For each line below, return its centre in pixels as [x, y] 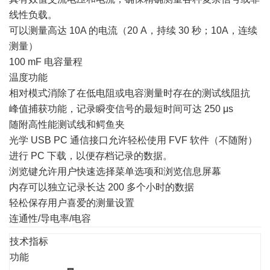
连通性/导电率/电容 [50, 218]
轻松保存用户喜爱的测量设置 [72, 203]
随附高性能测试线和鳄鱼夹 [67, 124]
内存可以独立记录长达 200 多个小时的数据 [102, 187]
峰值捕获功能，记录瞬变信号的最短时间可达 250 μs [121, 109]
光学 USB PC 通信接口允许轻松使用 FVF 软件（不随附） [133, 140]
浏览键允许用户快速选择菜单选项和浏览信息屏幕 [115, 171]
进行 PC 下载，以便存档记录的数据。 [91, 156]
